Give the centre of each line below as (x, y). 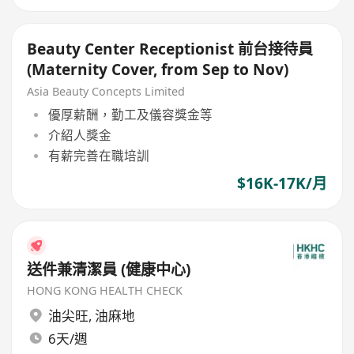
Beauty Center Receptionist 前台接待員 (170, 49)
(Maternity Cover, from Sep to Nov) (158, 70)
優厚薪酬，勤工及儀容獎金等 (130, 114)
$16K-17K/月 (282, 184)
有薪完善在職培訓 (98, 156)
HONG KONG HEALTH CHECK (105, 291)
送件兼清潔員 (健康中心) (109, 269)
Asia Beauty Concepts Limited (106, 92)
